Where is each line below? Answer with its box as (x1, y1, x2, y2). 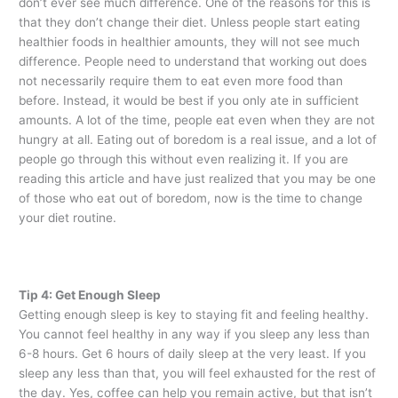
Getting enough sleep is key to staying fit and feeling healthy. (19, 307, 370, 322)
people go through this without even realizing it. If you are (19, 151, 349, 166)
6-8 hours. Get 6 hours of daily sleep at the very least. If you (19, 346, 367, 362)
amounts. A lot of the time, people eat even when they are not (19, 112, 376, 127)
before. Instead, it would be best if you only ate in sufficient (19, 92, 360, 107)
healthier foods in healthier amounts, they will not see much (19, 34, 361, 49)
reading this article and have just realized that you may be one (19, 171, 377, 186)
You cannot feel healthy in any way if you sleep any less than (19, 327, 370, 342)
